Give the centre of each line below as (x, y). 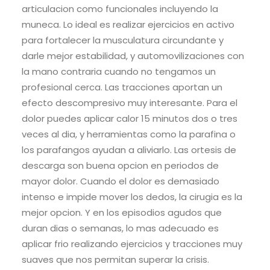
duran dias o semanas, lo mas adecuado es (120, 228)
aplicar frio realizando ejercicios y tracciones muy (132, 244)
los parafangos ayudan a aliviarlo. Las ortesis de (129, 150)
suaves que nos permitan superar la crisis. (115, 260)
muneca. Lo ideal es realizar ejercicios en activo (128, 25)
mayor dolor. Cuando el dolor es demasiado (121, 181)
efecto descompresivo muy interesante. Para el (130, 103)
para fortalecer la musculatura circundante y (123, 40)
